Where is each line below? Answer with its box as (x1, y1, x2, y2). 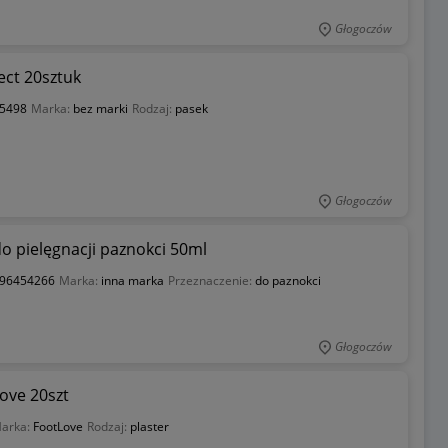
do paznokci (254, 271, 321, 289)
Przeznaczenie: (167, 271, 255, 289)
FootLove (32, 417, 83, 435)
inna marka (100, 271, 164, 289)
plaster (129, 417, 169, 435)
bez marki (72, 99, 128, 117)
